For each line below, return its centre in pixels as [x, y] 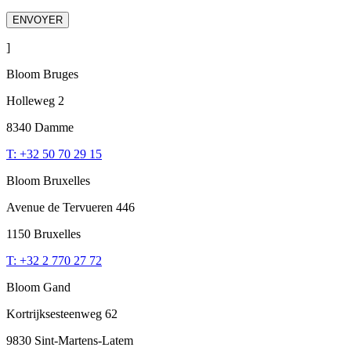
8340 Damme [40, 128]
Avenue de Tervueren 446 [71, 208]
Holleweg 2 [35, 101]
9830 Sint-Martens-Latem [70, 341]
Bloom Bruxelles [48, 181]
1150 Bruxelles [43, 234]
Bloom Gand [38, 288]
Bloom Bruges [42, 74]
